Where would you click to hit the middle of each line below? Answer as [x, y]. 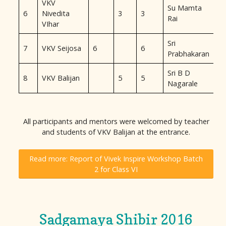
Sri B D [179, 73]
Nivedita [56, 14]
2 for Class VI [116, 169]
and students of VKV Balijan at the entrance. [116, 132]
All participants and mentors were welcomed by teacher [116, 122]
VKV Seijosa [62, 48]
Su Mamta [185, 8]
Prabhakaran [188, 54]
